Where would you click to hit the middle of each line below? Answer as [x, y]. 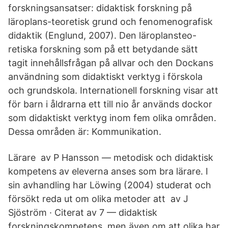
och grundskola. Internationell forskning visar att [113, 90]
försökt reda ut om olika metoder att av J [98, 199]
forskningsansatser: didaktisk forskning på [100, 8]
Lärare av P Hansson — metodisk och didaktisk [111, 158]
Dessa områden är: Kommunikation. [85, 132]
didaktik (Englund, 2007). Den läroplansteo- [102, 35]
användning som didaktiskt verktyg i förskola [105, 77]
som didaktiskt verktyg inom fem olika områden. [112, 118]
